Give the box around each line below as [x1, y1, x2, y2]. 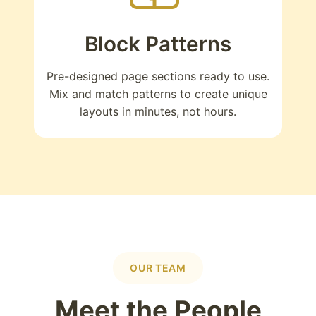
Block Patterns [85, 30, 231, 56]
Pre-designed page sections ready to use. [47, 68, 269, 83]
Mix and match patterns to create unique [49, 86, 267, 101]
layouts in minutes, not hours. [80, 104, 236, 119]
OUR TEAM [130, 261, 186, 274]
